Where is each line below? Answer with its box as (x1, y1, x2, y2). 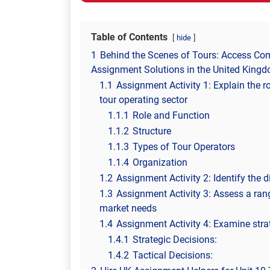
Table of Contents (91, 31, 168, 43)
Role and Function (133, 110, 210, 121)
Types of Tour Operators (133, 141, 235, 152)
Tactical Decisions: (133, 250, 213, 261)
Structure (133, 125, 171, 137)
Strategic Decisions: (133, 234, 217, 245)
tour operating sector (99, 94, 187, 105)
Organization (133, 157, 187, 168)
